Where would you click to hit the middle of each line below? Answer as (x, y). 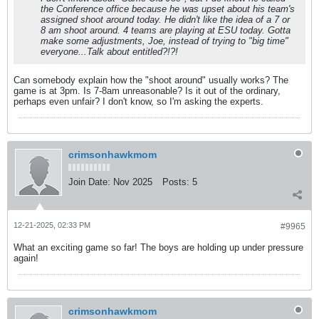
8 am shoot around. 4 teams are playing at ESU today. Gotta (166, 30)
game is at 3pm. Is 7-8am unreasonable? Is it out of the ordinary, (147, 91)
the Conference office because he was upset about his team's (168, 9)
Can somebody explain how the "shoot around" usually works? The (151, 80)
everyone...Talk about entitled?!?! (109, 52)
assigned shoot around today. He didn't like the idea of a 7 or (165, 20)
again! (26, 258)
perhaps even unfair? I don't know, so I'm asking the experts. (138, 101)
